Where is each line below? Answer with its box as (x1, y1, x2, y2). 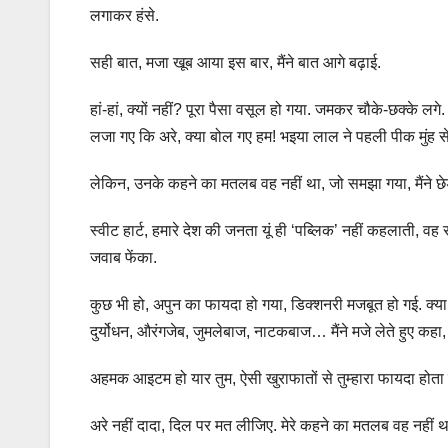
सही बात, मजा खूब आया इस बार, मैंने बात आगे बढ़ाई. (90, 53, 381, 71)
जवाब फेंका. (90, 248, 157, 266)
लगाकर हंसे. (90, 6, 159, 24)
